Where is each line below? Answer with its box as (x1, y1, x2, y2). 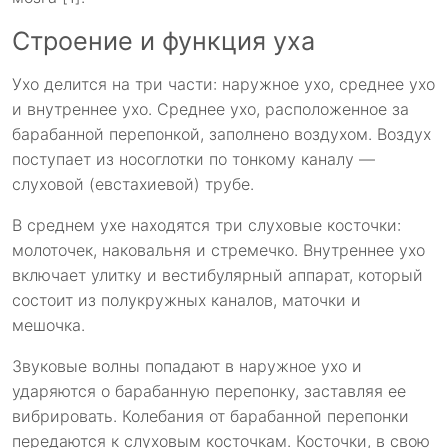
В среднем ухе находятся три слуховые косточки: (12, 215, 401, 236)
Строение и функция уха (12, 26, 315, 57)
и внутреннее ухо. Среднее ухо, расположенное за (12, 99, 409, 120)
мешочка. (12, 315, 85, 336)
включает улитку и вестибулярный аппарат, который (12, 265, 423, 286)
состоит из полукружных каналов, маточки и (12, 290, 361, 311)
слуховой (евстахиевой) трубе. (12, 174, 254, 195)
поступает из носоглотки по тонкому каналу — (12, 149, 375, 170)
